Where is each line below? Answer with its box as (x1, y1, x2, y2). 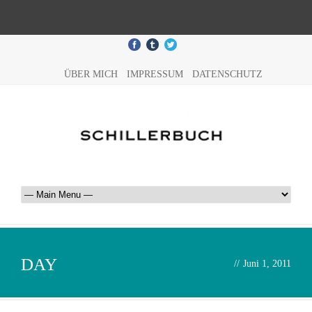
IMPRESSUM (126, 69, 183, 79)
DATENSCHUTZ (192, 69, 263, 79)
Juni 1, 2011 (243, 258, 291, 269)
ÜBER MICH (63, 69, 118, 79)
